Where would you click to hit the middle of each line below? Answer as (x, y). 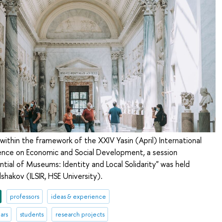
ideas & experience (78, 196)
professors (24, 196)
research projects (80, 214)
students (31, 214)
